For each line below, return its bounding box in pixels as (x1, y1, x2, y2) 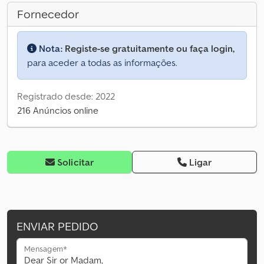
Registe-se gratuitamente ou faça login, (65, 42, 235, 55)
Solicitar (57, 156, 94, 169)
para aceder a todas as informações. (27, 57, 177, 69)
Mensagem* (24, 243, 68, 254)
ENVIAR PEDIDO (16, 219, 98, 235)
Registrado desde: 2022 (17, 90, 115, 103)
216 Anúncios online (17, 104, 98, 117)
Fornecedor (17, 6, 79, 22)
